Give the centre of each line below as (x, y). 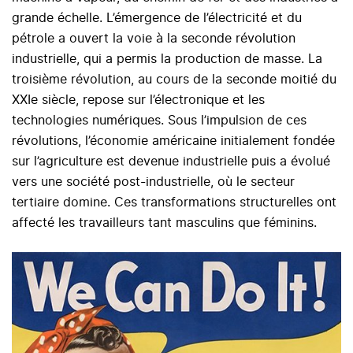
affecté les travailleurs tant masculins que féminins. (164, 223)
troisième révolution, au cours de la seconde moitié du (174, 80)
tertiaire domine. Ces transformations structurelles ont (174, 203)
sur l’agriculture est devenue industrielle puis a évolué (171, 162)
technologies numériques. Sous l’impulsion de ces (159, 121)
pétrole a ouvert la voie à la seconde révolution (154, 39)
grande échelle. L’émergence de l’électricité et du (157, 19)
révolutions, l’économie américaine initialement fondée (173, 141)
